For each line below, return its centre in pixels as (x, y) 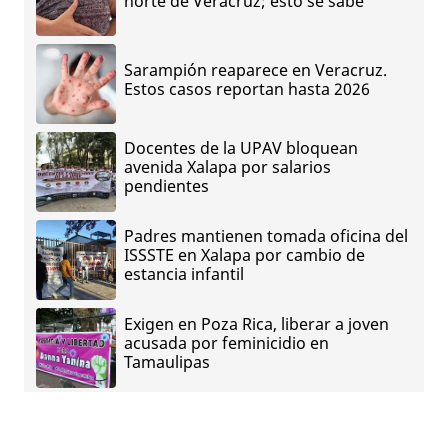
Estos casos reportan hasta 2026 (247, 88)
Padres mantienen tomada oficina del (266, 236)
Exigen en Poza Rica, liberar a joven (256, 324)
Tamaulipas (167, 362)
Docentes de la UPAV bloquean (241, 148)
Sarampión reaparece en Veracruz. (255, 69)
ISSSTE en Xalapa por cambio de (244, 255)
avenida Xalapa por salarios (227, 167)
